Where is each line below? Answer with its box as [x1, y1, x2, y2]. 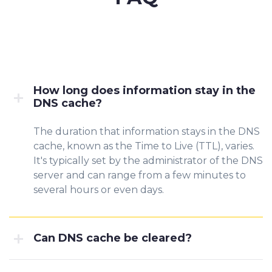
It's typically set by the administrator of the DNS [33, 155, 263, 166]
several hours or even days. [33, 184, 164, 195]
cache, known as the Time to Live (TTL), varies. [33, 140, 254, 152]
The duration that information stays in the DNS [33, 126, 260, 137]
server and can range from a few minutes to [33, 169, 246, 181]
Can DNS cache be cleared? [33, 231, 192, 245]
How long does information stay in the [33, 84, 256, 97]
